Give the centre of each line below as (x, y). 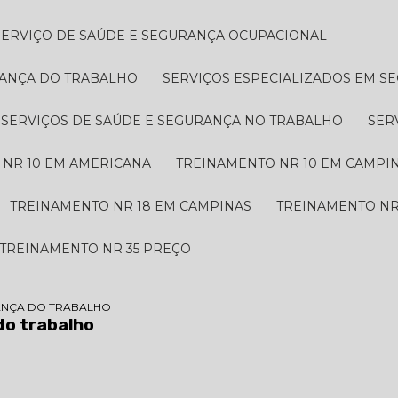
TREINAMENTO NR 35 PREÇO (99, 249)
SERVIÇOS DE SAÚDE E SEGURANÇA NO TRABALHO (176, 121)
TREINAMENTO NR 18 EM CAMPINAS (135, 206)
